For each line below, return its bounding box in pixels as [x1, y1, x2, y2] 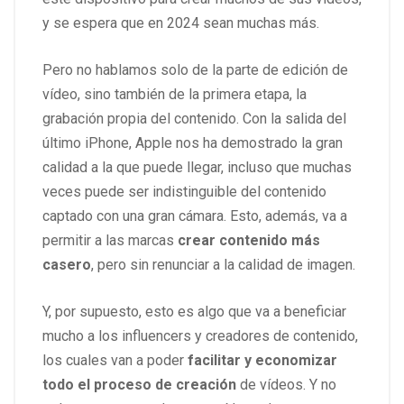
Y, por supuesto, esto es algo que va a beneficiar [42, 302, 346, 320]
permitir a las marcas [42, 231, 178, 249]
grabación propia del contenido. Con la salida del [42, 109, 346, 127]
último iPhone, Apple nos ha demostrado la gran [42, 133, 343, 151]
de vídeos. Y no [240, 375, 336, 393]
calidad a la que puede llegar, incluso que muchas [42, 158, 352, 176]
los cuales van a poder [42, 351, 188, 369]
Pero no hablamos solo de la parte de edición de [42, 60, 348, 78]
